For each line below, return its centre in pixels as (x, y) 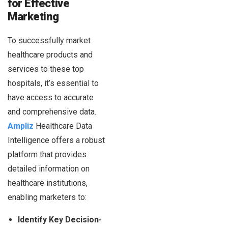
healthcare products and (50, 55)
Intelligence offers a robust (56, 140)
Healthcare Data (63, 126)
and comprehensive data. (52, 112)
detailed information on (49, 169)
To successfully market (49, 41)
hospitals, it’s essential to (53, 83)
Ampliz (21, 126)
